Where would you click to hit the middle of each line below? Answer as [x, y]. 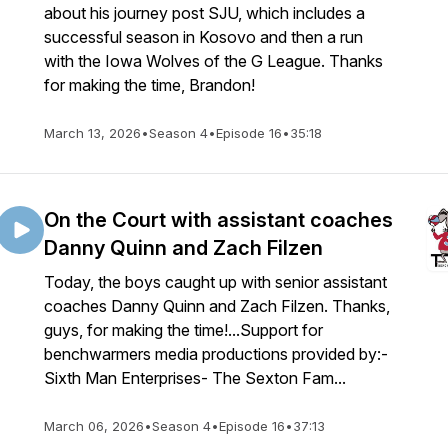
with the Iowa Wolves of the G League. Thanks [213, 61]
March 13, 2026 [92, 133]
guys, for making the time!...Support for [183, 330]
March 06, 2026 [94, 426]
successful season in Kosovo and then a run [203, 37]
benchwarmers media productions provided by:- [216, 354]
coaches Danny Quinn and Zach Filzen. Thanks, [217, 306]
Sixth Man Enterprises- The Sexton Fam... [195, 378]
